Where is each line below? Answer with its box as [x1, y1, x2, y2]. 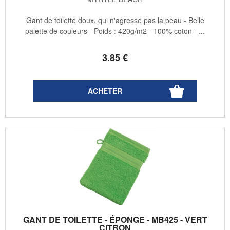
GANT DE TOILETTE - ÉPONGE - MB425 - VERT [23, 214, 207, 226]
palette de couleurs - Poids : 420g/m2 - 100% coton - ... [25, 26, 205, 36]
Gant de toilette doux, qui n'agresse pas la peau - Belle [26, 15, 204, 26]
